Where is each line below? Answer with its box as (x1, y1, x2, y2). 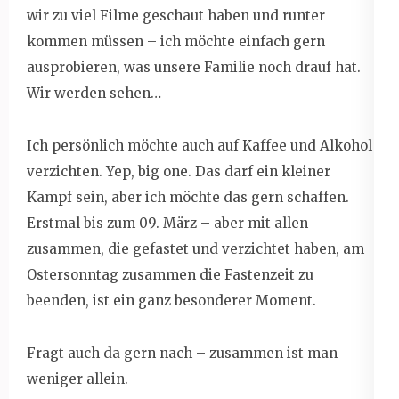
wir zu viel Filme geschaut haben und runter (27, 6, 325, 24)
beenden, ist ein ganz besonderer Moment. (27, 291, 316, 309)
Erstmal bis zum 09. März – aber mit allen (27, 214, 308, 232)
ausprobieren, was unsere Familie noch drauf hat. (27, 58, 361, 76)
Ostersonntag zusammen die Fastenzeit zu (27, 265, 313, 283)
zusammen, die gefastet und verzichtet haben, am (27, 240, 364, 257)
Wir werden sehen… (27, 84, 161, 102)
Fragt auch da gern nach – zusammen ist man (27, 344, 338, 362)
